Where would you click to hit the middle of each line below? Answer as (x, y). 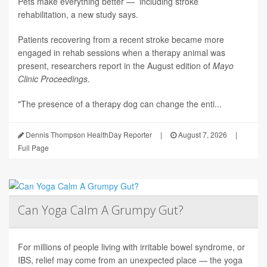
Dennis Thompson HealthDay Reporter (88, 135)
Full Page (33, 148)
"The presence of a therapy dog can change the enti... (120, 104)
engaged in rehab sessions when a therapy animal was (122, 53)
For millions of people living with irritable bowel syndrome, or (131, 247)
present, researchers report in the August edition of (115, 66)
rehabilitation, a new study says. (78, 15)
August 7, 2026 (202, 135)
